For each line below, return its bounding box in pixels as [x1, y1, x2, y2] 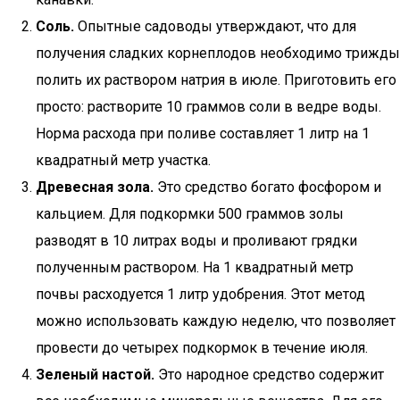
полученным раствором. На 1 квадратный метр [36, 259, 354, 276]
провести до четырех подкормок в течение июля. [36, 339, 368, 356]
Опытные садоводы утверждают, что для [74, 18, 356, 35]
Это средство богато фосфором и [154, 179, 381, 196]
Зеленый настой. [36, 366, 154, 383]
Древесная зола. [36, 179, 154, 196]
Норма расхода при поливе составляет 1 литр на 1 [36, 125, 370, 142]
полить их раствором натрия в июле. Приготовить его [36, 71, 396, 88]
